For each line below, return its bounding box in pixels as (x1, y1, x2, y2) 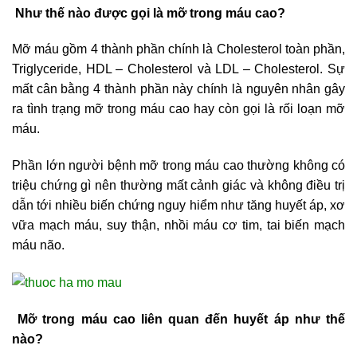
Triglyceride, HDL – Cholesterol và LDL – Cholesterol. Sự (12, 62, 345, 76)
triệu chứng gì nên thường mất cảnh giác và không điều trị (12, 178, 345, 193)
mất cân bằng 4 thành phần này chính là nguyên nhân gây (12, 82, 345, 96)
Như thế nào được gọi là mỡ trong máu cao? (12, 6, 285, 20)
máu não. (12, 238, 65, 253)
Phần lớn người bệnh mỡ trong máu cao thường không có (12, 159, 345, 173)
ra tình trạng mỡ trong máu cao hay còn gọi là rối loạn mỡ (12, 102, 345, 116)
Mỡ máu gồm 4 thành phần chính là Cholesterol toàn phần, (12, 42, 345, 57)
